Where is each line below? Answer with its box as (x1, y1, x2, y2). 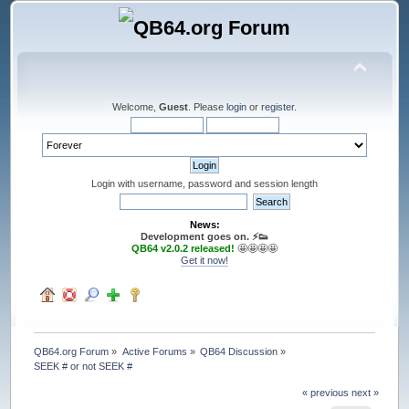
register (261, 100, 294, 112)
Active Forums (121, 345, 187, 357)
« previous (301, 386, 349, 398)
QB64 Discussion (200, 345, 278, 357)
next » (351, 386, 379, 398)
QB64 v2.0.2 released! (131, 242, 235, 254)
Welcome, (112, 100, 159, 112)
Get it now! (181, 254, 228, 266)
